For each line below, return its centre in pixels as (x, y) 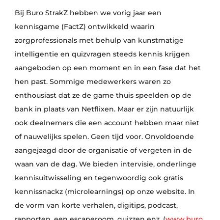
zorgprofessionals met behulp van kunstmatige (99, 40)
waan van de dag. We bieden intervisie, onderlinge (105, 164)
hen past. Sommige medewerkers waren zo (93, 82)
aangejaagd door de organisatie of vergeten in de (103, 150)
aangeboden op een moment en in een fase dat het (108, 68)
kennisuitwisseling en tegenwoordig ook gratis (99, 178)
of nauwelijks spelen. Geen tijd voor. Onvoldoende (104, 137)
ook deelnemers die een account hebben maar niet (107, 123)
